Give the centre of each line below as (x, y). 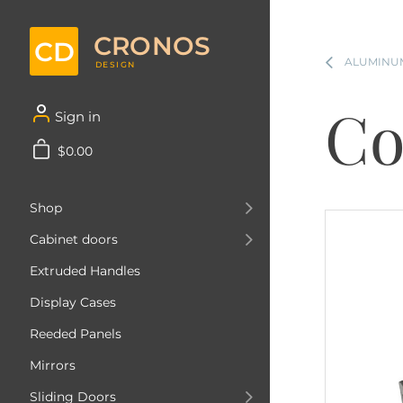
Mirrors (53, 365)
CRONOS (152, 45)
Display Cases (73, 302)
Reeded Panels (76, 334)
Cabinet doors (74, 239)
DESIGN (116, 64)
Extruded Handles (85, 271)
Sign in (78, 116)
